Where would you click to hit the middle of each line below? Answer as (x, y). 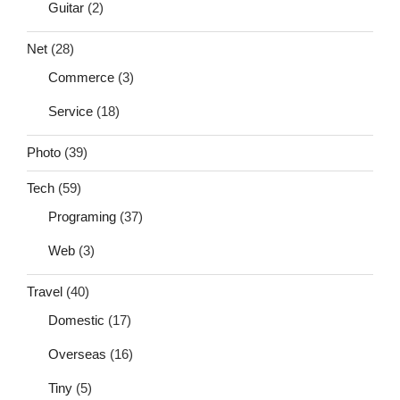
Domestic (76, 320)
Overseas (77, 354)
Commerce (81, 77)
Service (71, 111)
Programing (82, 216)
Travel (45, 292)
